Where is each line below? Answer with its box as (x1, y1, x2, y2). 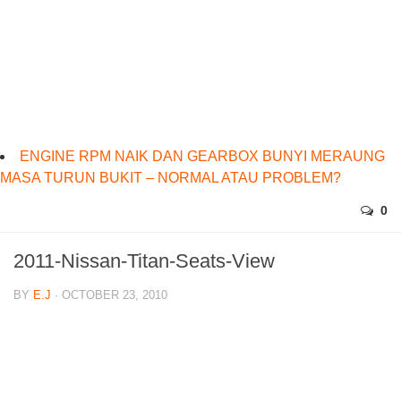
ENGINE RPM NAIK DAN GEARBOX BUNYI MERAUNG (20, 149, 385, 165)
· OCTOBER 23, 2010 (51, 288, 167, 303)
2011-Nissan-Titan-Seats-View (13, 250, 275, 273)
